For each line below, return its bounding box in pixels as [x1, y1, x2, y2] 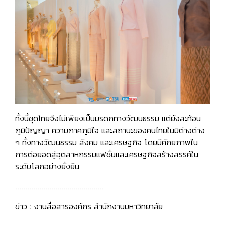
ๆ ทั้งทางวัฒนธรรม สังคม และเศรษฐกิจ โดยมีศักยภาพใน [15, 137, 198, 147]
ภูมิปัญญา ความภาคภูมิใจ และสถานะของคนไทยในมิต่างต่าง [15, 125, 205, 135]
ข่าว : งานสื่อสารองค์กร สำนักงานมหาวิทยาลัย [15, 201, 163, 211]
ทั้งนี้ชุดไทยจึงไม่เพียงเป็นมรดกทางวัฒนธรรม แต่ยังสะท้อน [15, 113, 201, 123]
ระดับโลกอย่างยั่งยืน [15, 161, 79, 171]
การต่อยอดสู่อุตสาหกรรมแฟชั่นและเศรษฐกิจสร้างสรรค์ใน [15, 149, 198, 159]
